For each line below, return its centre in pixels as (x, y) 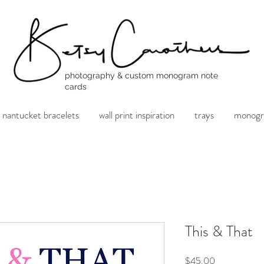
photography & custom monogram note (141, 75)
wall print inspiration (137, 115)
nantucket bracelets (41, 115)
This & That (219, 231)
